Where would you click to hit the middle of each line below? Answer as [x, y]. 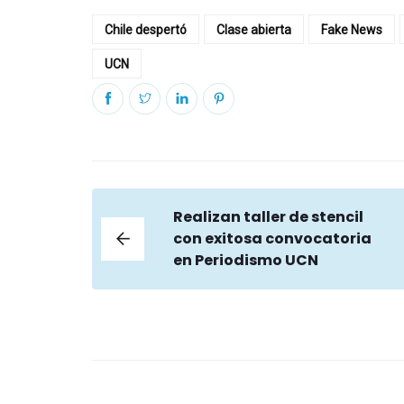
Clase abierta [254, 30]
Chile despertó [146, 30]
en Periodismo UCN [246, 261]
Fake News [352, 30]
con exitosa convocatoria [272, 239]
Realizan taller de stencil [268, 217]
